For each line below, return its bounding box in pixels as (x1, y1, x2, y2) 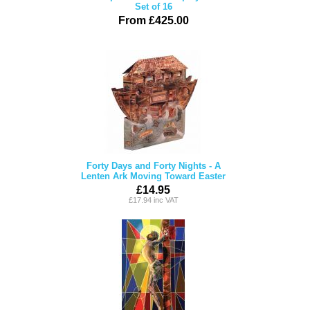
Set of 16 (134, 1, 172, 12)
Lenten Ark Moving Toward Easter (81, 171, 226, 181)
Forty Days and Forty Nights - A (86, 161, 221, 171)
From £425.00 (118, 15, 189, 26)
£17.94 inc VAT (128, 196, 179, 204)
